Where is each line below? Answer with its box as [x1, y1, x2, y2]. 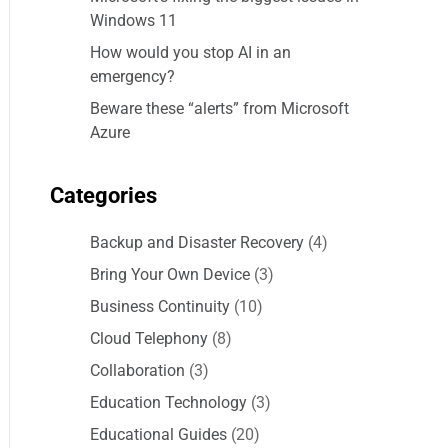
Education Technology [90, 393, 247, 412]
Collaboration [90, 361, 185, 380]
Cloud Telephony [90, 329, 208, 348]
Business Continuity [90, 297, 230, 316]
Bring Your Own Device [90, 265, 250, 284]
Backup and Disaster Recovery [90, 233, 304, 252]
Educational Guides [90, 425, 227, 444]
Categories [50, 183, 157, 208]
